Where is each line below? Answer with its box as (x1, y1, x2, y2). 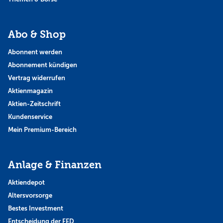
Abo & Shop (8, 28, 66, 40)
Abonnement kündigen (8, 61, 77, 69)
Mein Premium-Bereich (8, 125, 77, 133)
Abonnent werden (8, 48, 62, 56)
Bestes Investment (8, 204, 63, 212)
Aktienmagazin (8, 87, 53, 95)
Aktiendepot (8, 178, 45, 186)
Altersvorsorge (8, 191, 52, 199)
